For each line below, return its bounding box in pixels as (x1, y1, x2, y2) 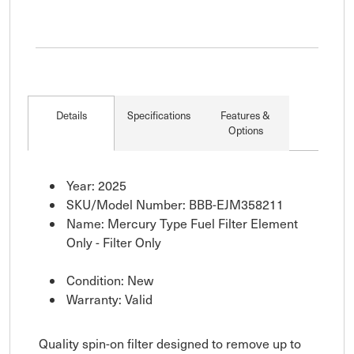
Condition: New (66, 272, 153, 289)
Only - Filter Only (66, 234, 161, 251)
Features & (220, 108, 271, 123)
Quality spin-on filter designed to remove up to (39, 335, 301, 352)
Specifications (126, 108, 190, 123)
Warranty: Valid (66, 291, 153, 308)
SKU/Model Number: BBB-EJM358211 (66, 196, 284, 213)
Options (228, 123, 263, 138)
